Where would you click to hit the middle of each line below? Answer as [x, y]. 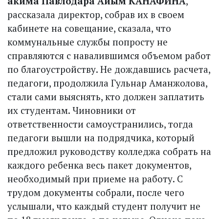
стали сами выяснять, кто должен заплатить [106, 97]
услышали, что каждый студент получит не [104, 206]
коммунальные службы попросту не [88, 42]
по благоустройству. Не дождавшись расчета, [109, 69]
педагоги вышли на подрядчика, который [101, 138]
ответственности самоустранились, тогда [100, 124]
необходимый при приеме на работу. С [95, 179]
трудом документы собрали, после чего [96, 193]
